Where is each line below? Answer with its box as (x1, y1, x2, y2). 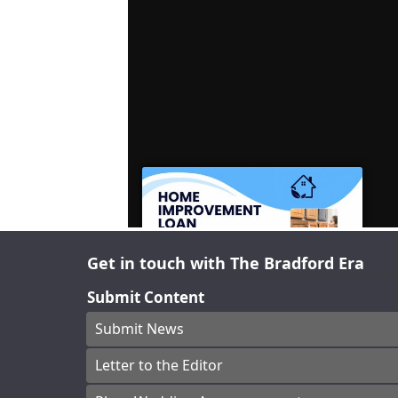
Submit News (95, 319, 184, 339)
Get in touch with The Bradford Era (87, 252, 364, 275)
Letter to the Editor (95, 355, 223, 376)
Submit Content (87, 287, 204, 308)
